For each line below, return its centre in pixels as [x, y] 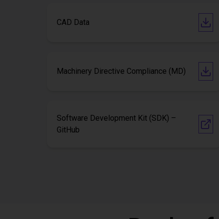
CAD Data [73, 22]
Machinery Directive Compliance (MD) [121, 71]
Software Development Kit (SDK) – [116, 118]
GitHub [68, 130]
